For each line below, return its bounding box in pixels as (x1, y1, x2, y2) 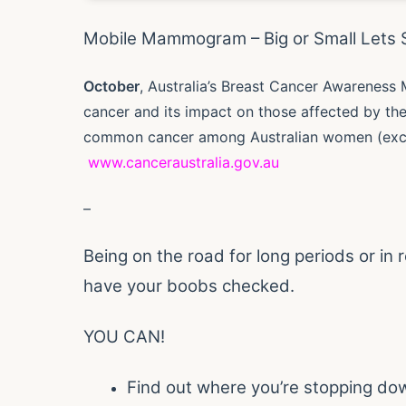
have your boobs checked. (83, 275, 295, 297)
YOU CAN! (83, 326, 165, 348)
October (83, 77, 140, 96)
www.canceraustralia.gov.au (88, 153, 279, 172)
